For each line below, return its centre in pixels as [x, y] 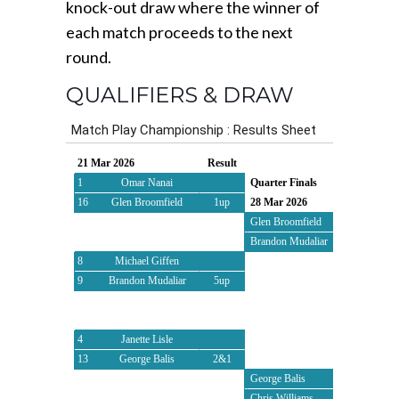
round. [89, 57]
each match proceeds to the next [179, 32]
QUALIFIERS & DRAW [180, 95]
